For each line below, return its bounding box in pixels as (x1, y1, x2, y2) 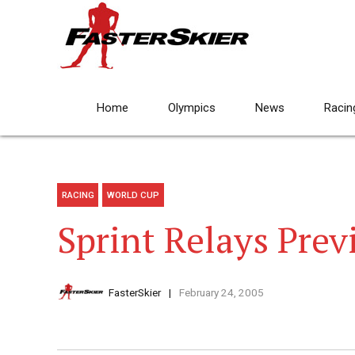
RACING (61, 189, 94, 201)
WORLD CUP (107, 189, 160, 201)
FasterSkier (109, 286, 161, 300)
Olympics (168, 101, 216, 115)
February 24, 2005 (178, 286, 264, 300)
